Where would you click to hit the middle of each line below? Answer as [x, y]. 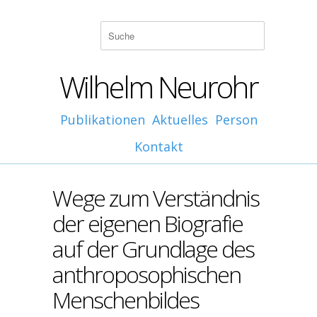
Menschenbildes [126, 300]
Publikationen [102, 120]
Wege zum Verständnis [156, 198]
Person [236, 120]
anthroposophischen [146, 274]
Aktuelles [180, 120]
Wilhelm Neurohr [158, 87]
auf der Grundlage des [153, 249]
